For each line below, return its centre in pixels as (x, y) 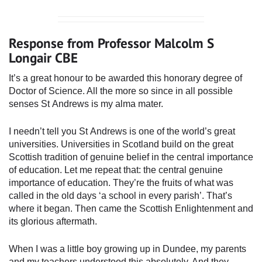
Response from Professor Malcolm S (111, 43)
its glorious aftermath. (53, 221)
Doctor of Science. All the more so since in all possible (121, 91)
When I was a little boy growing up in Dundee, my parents (127, 249)
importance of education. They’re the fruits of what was (121, 182)
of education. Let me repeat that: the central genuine (116, 170)
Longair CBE (43, 58)
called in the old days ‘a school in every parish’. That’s (120, 195)
